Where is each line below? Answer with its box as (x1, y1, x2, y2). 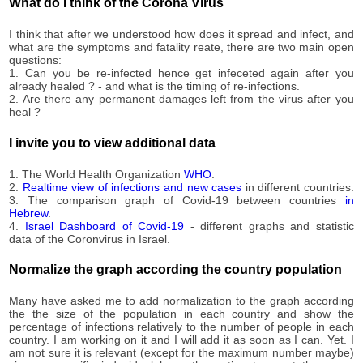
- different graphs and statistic (184, 219, 354, 233)
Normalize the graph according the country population (9, 263, 343, 277)
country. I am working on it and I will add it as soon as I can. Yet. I (9, 333, 354, 347)
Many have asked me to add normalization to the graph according (9, 294, 354, 308)
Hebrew (9, 206, 49, 220)
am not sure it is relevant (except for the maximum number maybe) (9, 346, 354, 360)
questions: (9, 53, 62, 67)
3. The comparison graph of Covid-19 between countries (9, 193, 345, 207)
